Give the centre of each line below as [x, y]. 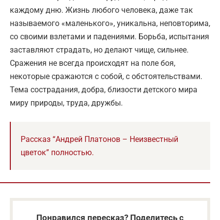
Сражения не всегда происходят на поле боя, [93, 63]
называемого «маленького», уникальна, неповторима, [110, 24]
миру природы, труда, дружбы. [66, 103]
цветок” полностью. [57, 153]
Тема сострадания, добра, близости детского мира [104, 90]
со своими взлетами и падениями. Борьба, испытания [110, 37]
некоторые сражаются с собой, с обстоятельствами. [106, 77]
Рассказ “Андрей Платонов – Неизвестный [99, 139]
